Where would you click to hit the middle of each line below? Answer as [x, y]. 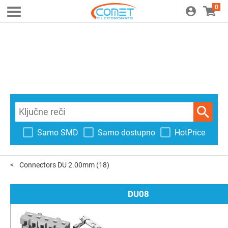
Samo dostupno [126, 132]
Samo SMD [58, 132]
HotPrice [190, 132]
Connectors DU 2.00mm [57, 165]
